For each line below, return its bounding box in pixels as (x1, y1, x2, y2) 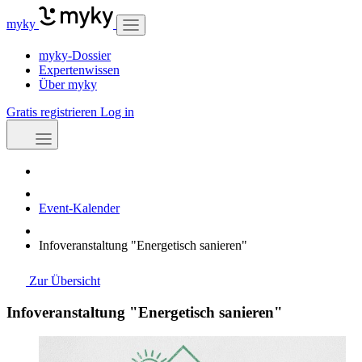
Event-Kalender (39, 201, 120, 215)
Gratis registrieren (6, 105, 100, 120)
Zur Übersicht (26, 274, 100, 288)
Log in (100, 105, 134, 120)
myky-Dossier (39, 48, 111, 63)
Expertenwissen (39, 63, 120, 78)
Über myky (39, 78, 97, 92)
